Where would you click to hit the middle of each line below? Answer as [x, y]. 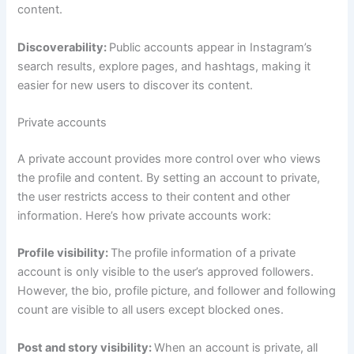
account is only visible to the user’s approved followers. [166, 272]
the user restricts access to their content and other [154, 197]
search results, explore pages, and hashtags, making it [164, 66]
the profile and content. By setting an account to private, [169, 178]
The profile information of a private [203, 253]
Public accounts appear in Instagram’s [211, 47]
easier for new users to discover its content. [136, 85]
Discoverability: [64, 47]
